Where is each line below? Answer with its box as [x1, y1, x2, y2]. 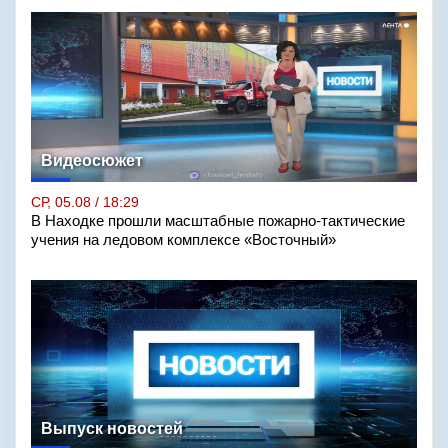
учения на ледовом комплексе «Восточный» [31, 232, 336, 248]
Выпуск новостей [41, 420, 183, 437]
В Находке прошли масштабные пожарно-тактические [31, 213, 405, 229]
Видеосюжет [41, 152, 143, 169]
